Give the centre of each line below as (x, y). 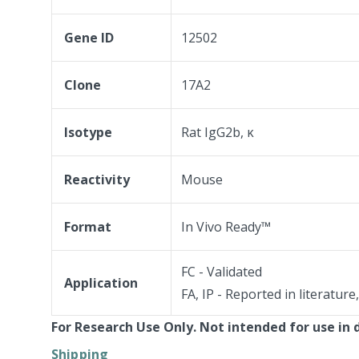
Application (101, 282)
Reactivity (97, 179)
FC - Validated (222, 271)
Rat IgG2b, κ (218, 132)
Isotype (88, 132)
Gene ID (89, 37)
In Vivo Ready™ (226, 226)
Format (88, 226)
